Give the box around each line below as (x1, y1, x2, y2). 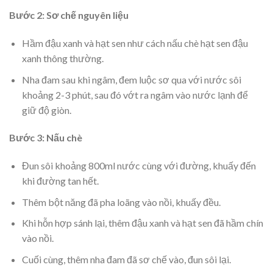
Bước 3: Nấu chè (9, 132, 82, 144)
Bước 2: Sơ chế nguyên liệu (9, 9, 129, 21)
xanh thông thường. (21, 52, 104, 65)
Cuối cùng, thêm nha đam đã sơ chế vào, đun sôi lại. (21, 253, 231, 266)
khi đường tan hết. (21, 175, 99, 187)
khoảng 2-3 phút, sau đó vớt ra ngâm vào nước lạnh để (21, 88, 248, 101)
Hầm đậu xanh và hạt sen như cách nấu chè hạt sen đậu (21, 37, 248, 49)
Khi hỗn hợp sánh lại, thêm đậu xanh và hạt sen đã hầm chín (21, 217, 263, 229)
